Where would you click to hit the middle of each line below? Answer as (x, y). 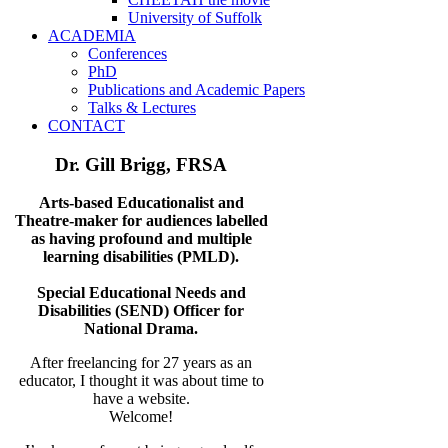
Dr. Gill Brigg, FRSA (141, 164)
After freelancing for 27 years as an (141, 363)
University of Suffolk (195, 17)
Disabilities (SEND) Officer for (141, 311)
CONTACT (86, 125)
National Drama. (141, 329)
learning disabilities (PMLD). (141, 257)
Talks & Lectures (142, 107)
